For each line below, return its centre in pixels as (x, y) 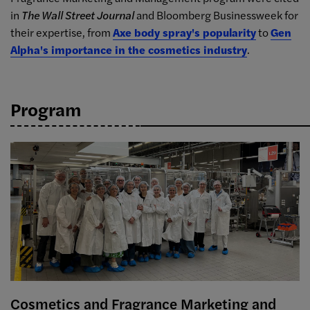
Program (46, 109)
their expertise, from (62, 32)
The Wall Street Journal (78, 15)
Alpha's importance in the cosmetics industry (129, 49)
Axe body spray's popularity (184, 32)
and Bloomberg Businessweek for (216, 15)
